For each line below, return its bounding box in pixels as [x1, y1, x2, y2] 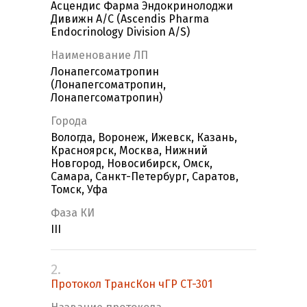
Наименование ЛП [51, 49, 148, 62]
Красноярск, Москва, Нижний [51, 144, 208, 158]
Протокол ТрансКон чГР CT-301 [51, 278, 212, 291]
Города [51, 114, 87, 128]
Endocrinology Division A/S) [51, 25, 190, 39]
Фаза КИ [51, 206, 95, 220]
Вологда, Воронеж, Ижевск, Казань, [51, 131, 237, 145]
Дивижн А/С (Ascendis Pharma [51, 12, 209, 26]
